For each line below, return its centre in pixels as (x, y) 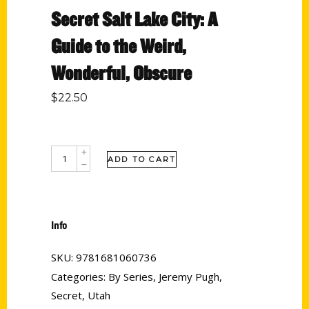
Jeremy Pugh (189, 277)
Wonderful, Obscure (121, 72)
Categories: (80, 277)
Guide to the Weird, (119, 46)
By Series (131, 277)
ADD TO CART (142, 159)
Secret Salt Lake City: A (134, 19)
